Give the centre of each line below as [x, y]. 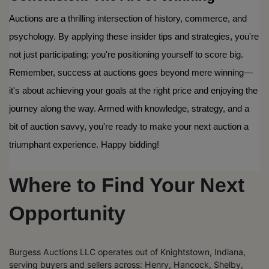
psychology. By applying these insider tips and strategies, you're [134, 36]
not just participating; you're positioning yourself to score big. [126, 54]
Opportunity [67, 213]
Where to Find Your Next [127, 185]
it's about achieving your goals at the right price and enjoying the [133, 90]
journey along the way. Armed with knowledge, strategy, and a [129, 108]
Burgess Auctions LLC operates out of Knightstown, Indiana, [127, 252]
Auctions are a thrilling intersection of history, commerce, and [128, 18]
